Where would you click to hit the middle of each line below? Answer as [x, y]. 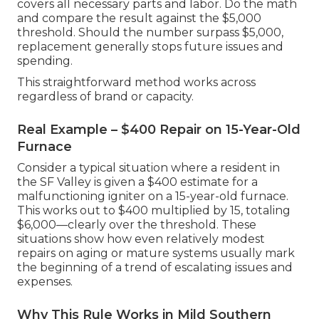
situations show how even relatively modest [141, 239]
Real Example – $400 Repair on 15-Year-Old [159, 130]
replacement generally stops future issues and [150, 47]
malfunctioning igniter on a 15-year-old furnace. [153, 197]
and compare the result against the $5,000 [139, 19]
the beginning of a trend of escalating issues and [155, 268]
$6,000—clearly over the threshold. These [137, 225]
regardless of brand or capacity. [105, 97]
